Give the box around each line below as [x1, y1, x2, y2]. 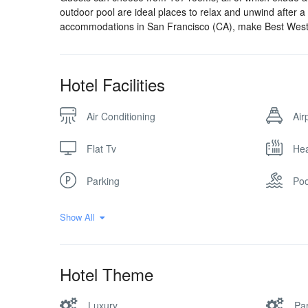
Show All [60, 210, 95, 223]
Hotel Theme [60, 262, 153, 286]
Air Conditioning [87, 109, 155, 123]
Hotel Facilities [60, 72, 165, 96]
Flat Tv [87, 142, 116, 155]
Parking [87, 174, 120, 188]
